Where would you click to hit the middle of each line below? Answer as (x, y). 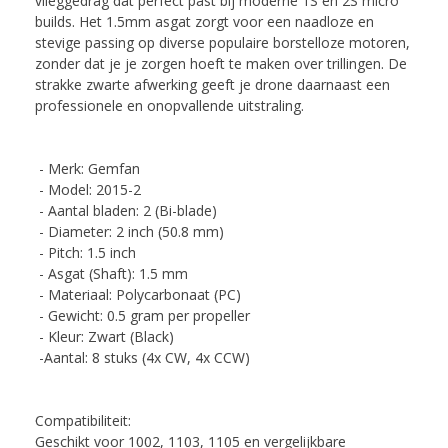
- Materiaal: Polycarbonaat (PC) (138, 294)
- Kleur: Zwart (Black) (104, 336)
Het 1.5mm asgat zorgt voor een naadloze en (224, 21)
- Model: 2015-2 (88, 189)
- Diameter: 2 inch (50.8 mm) (129, 231)
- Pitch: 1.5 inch (85, 252)
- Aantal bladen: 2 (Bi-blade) (126, 210)
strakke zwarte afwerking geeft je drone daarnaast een (212, 84)
